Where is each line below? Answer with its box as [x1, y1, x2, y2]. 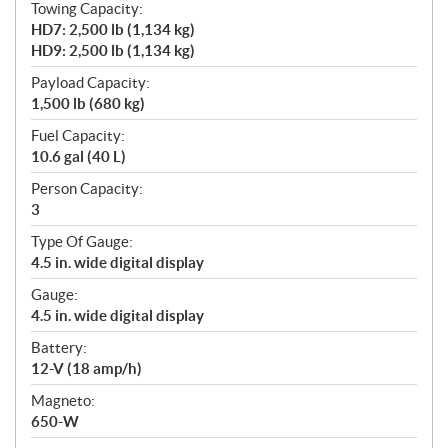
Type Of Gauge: [31, 233, 133, 251]
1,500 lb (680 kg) [31, 95, 145, 113]
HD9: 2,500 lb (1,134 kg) [31, 42, 195, 60]
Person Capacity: [31, 180, 143, 198]
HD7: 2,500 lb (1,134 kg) [31, 21, 195, 39]
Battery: [31, 339, 87, 357]
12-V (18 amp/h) [31, 360, 142, 378]
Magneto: [31, 392, 95, 410]
